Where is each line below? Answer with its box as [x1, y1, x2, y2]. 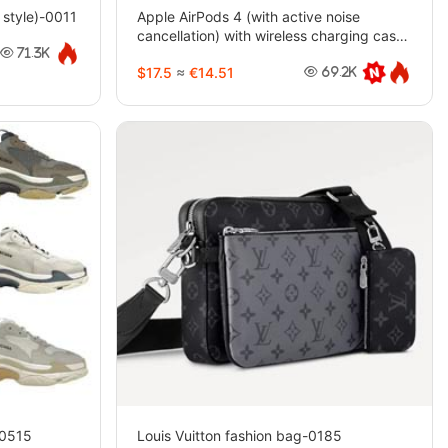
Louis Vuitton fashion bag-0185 [136, 426, 342, 444]
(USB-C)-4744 [136, 45, 231, 63]
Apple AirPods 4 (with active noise [136, 7, 360, 25]
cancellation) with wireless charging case [136, 26, 404, 44]
